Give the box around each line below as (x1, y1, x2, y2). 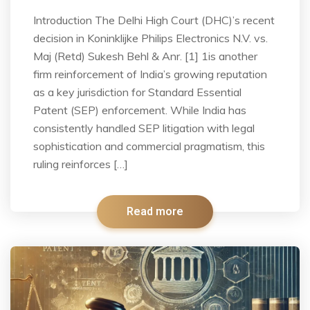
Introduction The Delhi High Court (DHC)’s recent (33, 12, 275, 27)
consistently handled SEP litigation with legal (33, 120, 255, 135)
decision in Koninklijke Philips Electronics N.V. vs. (33, 30, 268, 45)
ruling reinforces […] (33, 156, 128, 171)
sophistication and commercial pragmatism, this (33, 138, 265, 153)
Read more (127, 203, 183, 220)
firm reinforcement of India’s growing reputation (33, 66, 267, 81)
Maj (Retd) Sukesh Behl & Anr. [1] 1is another (33, 48, 257, 63)
